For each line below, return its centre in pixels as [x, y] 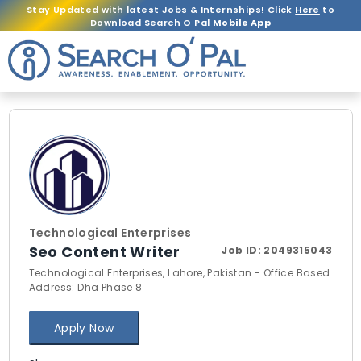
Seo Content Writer [104, 252]
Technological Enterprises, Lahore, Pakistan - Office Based [179, 273]
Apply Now [84, 328]
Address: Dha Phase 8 [85, 287]
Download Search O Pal [151, 22]
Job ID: [243, 250]
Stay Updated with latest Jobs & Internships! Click [161, 9]
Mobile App [241, 22]
